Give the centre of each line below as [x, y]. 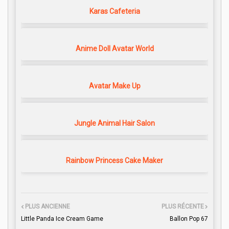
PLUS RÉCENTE [183, 207]
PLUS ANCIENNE [48, 207]
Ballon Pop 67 [189, 219]
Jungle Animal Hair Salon [114, 123]
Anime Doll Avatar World [114, 49]
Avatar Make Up [114, 86]
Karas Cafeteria [114, 12]
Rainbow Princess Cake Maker [114, 161]
